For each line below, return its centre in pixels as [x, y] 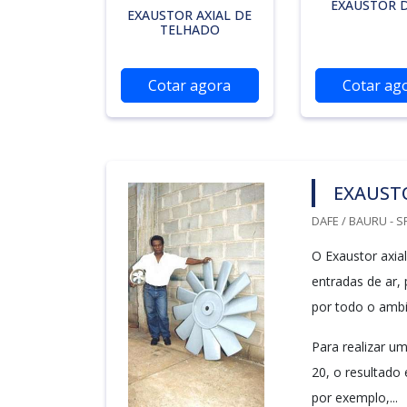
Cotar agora [190, 85]
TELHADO [189, 30]
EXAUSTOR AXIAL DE [190, 15]
